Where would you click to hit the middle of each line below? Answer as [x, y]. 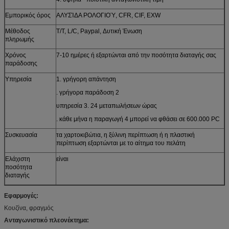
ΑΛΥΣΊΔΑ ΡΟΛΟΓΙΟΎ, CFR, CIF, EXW [108, 15]
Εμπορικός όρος [28, 15]
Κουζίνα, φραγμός [29, 208]
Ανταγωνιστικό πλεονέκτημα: [47, 220]
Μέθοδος [18, 31]
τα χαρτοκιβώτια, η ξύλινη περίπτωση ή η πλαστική [125, 135]
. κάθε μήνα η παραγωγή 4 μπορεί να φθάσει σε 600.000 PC [138, 119]
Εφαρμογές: [21, 196]
